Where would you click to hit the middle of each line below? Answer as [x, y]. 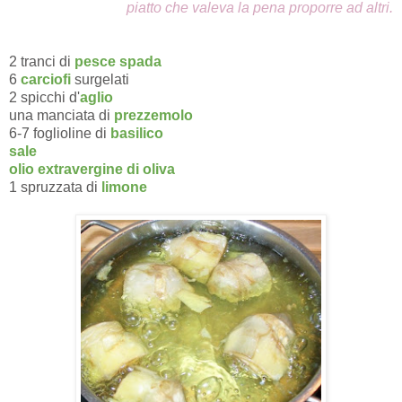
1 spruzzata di [55, 188]
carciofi [48, 80]
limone [124, 188]
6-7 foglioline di [60, 134]
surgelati [102, 80]
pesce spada [118, 62]
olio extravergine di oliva [92, 170]
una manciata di [61, 116]
